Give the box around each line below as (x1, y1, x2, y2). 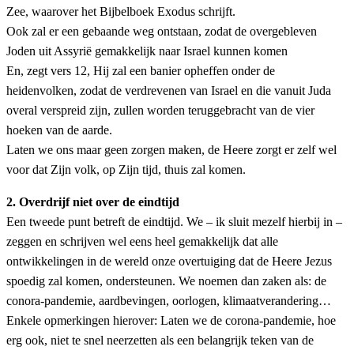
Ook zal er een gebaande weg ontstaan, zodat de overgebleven (6, 24, 317, 39)
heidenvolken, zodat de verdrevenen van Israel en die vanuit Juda (6, 84, 331, 98)
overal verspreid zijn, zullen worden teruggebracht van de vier (6, 104, 314, 118)
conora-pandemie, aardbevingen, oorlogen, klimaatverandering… (6, 294, 331, 308)
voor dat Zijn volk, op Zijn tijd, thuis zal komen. (6, 163, 246, 177)
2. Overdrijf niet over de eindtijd (6, 195, 179, 209)
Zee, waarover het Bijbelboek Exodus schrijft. (6, 5, 235, 19)
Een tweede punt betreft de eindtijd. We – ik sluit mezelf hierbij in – (6, 215, 342, 229)
